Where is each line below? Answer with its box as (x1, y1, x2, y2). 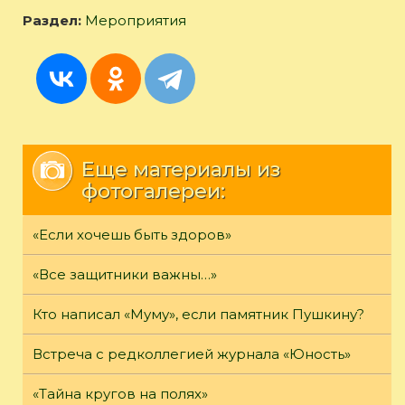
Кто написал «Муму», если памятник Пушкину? (33, 306, 364, 324)
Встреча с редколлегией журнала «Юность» (33, 345, 351, 363)
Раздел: (23, 12, 85, 30)
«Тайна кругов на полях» (33, 385, 208, 403)
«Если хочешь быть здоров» (33, 226, 231, 244)
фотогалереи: (81, 178, 225, 204)
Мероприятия (85, 12, 186, 30)
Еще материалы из (81, 156, 280, 183)
